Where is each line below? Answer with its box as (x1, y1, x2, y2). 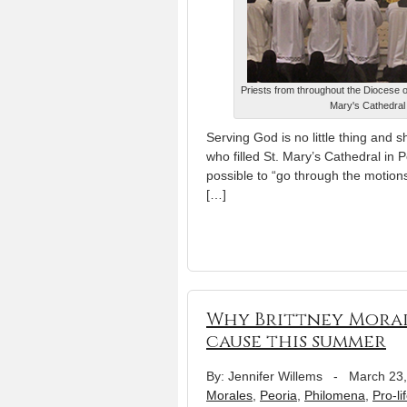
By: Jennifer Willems (206, 369, 323, 384)
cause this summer (206, 329, 386, 354)
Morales (206, 388, 253, 403)
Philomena (304, 388, 365, 403)
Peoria (260, 388, 297, 403)
